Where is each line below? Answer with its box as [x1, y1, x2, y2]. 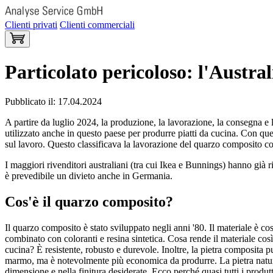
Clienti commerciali [60, 19, 135, 30]
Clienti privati [5, 19, 57, 30]
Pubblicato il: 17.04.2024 [5, 96, 102, 107]
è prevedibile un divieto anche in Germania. [5, 171, 172, 182]
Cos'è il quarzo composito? [5, 194, 173, 210]
